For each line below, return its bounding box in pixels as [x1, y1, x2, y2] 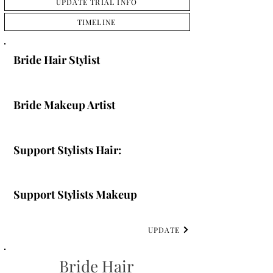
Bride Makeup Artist [13, 97, 115, 112]
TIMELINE [77, 17, 116, 27]
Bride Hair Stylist [13, 52, 100, 67]
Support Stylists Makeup [13, 187, 137, 202]
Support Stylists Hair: [13, 143, 121, 157]
